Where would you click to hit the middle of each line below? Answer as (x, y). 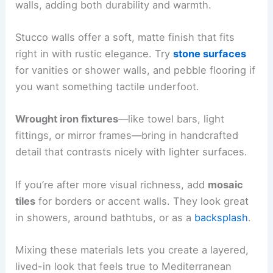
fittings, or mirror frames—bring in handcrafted (127, 136)
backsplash (222, 217)
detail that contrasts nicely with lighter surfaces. (132, 152)
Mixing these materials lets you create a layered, (132, 250)
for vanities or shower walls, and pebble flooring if (136, 70)
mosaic (226, 184)
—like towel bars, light (172, 119)
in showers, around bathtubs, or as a (105, 217)
